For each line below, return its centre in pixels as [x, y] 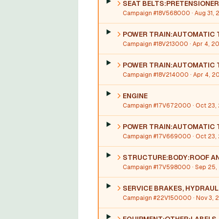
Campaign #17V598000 [156, 167]
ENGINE [135, 96]
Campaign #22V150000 [157, 198]
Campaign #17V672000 [157, 106]
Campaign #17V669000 [157, 136]
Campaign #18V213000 [155, 44]
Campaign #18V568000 [156, 13]
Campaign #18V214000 [155, 75]
